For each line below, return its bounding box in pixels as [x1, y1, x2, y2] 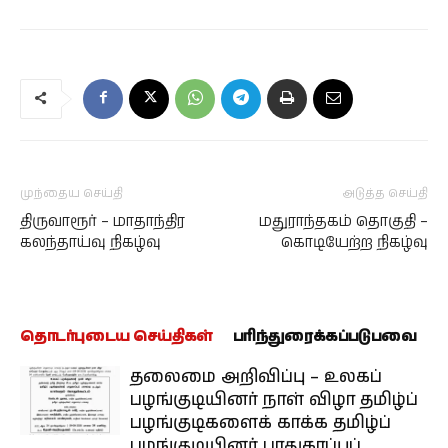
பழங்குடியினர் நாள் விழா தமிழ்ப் [130, 388, 418, 412]
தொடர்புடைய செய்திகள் [20, 326, 213, 347]
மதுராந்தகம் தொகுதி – [259, 211, 428, 232]
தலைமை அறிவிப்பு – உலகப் [130, 365, 382, 389]
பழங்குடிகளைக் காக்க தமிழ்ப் [130, 411, 391, 435]
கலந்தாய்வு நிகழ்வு [20, 232, 161, 253]
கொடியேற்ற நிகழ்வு [281, 232, 428, 253]
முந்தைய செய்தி [20, 185, 123, 202]
